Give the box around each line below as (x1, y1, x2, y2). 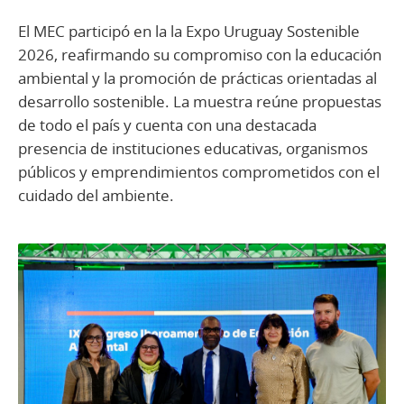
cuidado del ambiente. (18, 184, 174, 206)
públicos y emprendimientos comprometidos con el (18, 161, 380, 182)
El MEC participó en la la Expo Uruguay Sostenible (18, 20, 360, 41)
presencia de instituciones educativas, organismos (18, 137, 368, 159)
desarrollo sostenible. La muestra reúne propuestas (18, 90, 381, 112)
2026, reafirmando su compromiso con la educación (18, 43, 381, 65)
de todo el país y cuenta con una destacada (18, 114, 317, 135)
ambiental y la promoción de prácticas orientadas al (18, 67, 377, 88)
